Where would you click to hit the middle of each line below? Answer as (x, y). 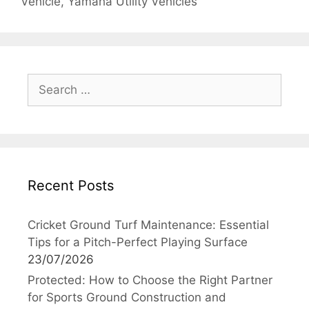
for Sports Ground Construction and (127, 297)
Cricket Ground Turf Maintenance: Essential (148, 225)
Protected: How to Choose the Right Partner (150, 280)
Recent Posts (71, 185)
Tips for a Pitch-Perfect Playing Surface (138, 242)
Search (46, 81)
